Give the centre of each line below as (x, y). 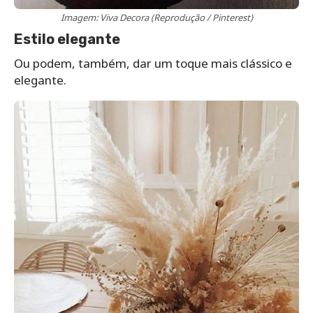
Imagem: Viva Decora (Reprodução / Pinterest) (156, 17)
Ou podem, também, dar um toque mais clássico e (153, 63)
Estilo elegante (67, 39)
